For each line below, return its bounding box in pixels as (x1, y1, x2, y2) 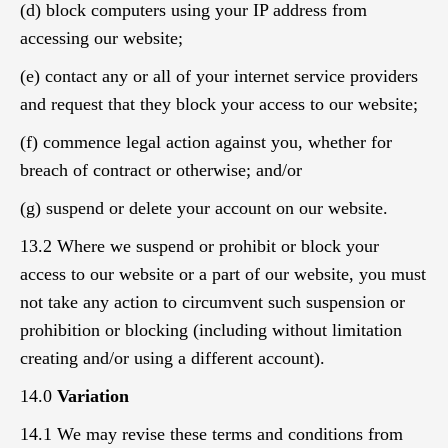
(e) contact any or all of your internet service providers (20, 66, 418, 86)
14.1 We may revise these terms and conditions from (20, 424, 403, 444)
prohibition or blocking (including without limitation (20, 320, 402, 340)
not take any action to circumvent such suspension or (20, 292, 405, 312)
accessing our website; (20, 28, 183, 48)
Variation (57, 386, 129, 406)
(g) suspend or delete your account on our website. (20, 198, 388, 218)
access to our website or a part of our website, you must (20, 264, 426, 284)
